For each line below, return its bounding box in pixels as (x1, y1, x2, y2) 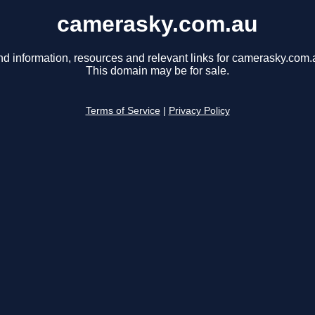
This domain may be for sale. (86, 65, 229, 77)
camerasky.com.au (57, 11, 258, 37)
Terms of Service (85, 105, 160, 117)
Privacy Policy (168, 105, 230, 117)
